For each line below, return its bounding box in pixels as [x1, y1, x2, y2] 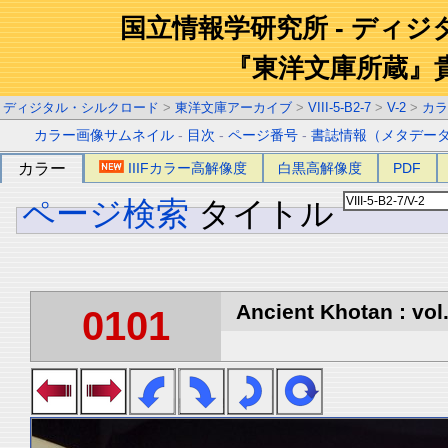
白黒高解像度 [278, 160, 363, 176]
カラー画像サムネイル [34, 128, 175, 143]
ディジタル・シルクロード [3, 100, 159, 115]
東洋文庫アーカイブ [175, 100, 292, 115]
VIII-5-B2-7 [308, 100, 371, 115]
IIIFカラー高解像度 [128, 160, 248, 176]
